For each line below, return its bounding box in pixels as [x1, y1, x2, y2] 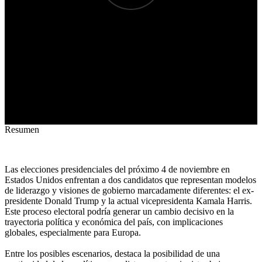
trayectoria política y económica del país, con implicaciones [5, 217, 223, 227]
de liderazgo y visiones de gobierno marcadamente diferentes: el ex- [5, 185, 254, 195]
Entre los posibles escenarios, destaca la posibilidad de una [5, 249, 220, 258]
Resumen [5, 125, 39, 135]
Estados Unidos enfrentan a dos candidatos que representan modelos [5, 175, 256, 185]
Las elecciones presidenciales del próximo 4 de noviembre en [5, 164, 230, 174]
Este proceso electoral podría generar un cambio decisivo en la [5, 206, 234, 216]
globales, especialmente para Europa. [5, 227, 141, 237]
